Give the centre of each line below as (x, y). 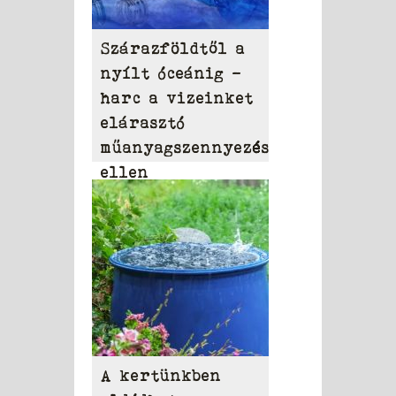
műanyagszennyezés (185, 147)
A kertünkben (161, 375)
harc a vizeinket (177, 98)
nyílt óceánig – (171, 73)
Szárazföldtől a (173, 48)
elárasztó (143, 122)
